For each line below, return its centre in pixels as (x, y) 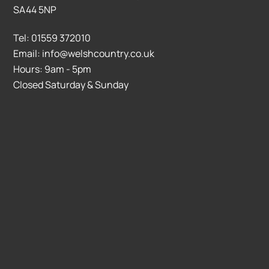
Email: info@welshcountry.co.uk (84, 54)
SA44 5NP (35, 10)
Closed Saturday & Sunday (71, 85)
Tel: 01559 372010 (52, 38)
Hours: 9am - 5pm (53, 69)
